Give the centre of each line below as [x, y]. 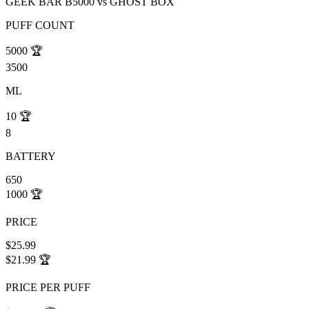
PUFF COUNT [40, 26]
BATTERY [31, 157]
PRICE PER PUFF [48, 288]
